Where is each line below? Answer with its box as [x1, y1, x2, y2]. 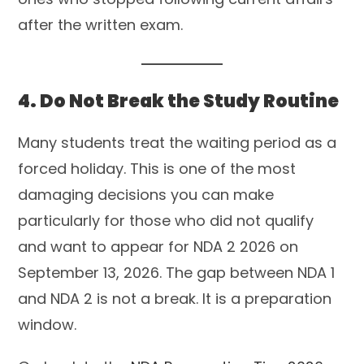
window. [18, 314, 77, 335]
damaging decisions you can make [18, 184, 279, 205]
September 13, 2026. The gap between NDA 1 [18, 262, 336, 283]
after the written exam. [18, 14, 184, 35]
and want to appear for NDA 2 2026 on [18, 236, 299, 257]
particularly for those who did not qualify [18, 210, 314, 231]
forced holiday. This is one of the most [18, 158, 297, 179]
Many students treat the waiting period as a [18, 132, 337, 153]
